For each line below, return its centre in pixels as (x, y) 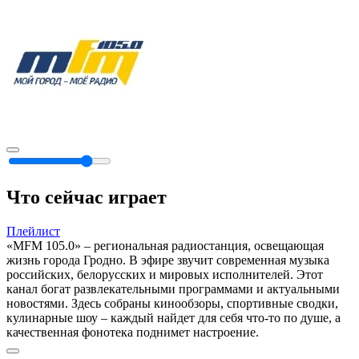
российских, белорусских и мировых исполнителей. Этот (165, 274)
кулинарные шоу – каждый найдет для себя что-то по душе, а (173, 317)
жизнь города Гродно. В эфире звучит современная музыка (168, 260)
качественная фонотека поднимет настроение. (133, 332)
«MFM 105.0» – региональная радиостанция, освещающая (165, 245)
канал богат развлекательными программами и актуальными (173, 288)
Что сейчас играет (87, 198)
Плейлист (33, 231)
